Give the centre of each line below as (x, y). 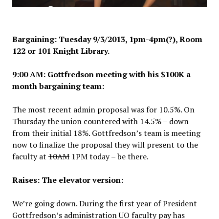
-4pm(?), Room (174, 39)
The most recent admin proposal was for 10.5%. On (103, 109)
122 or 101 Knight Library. (61, 51)
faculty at (30, 156)
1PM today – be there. (109, 156)
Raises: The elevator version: (67, 180)
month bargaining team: (58, 86)
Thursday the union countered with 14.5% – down (100, 121)
